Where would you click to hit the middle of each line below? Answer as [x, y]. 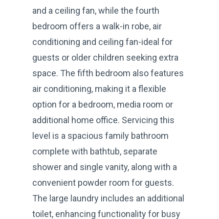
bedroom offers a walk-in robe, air [97, 26]
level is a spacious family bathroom [100, 135]
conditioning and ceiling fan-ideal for [102, 42]
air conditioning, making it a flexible [99, 88]
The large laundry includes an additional [108, 198]
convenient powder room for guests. [103, 182]
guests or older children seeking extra [105, 57]
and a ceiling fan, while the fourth [96, 10]
